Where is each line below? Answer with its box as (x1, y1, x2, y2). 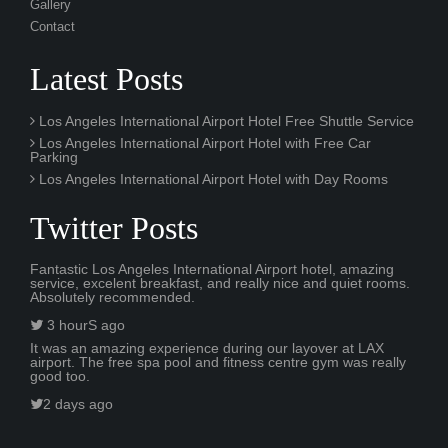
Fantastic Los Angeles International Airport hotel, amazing (30, 260, 394, 277)
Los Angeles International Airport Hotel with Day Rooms (35, 170, 388, 187)
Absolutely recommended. (30, 288, 195, 305)
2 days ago (43, 395, 113, 412)
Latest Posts (30, 60, 183, 97)
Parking (30, 148, 78, 165)
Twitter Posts (30, 209, 198, 246)
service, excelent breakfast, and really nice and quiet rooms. (30, 274, 410, 291)
